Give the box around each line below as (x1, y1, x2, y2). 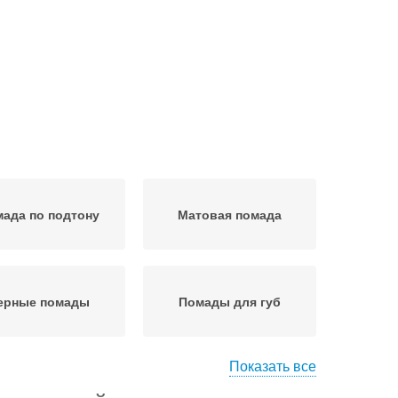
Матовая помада (178, 205, 282, 223)
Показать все (229, 355, 316, 376)
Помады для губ (179, 292, 281, 310)
